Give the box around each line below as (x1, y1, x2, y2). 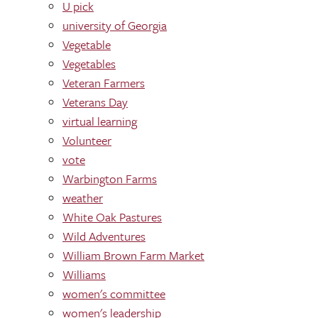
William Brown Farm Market (62, 246, 204, 264)
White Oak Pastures (62, 208, 162, 226)
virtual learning (62, 112, 137, 130)
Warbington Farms (62, 170, 157, 187)
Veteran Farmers (62, 74, 145, 92)
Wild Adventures (62, 227, 146, 245)
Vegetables (62, 55, 116, 72)
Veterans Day (62, 93, 128, 111)
